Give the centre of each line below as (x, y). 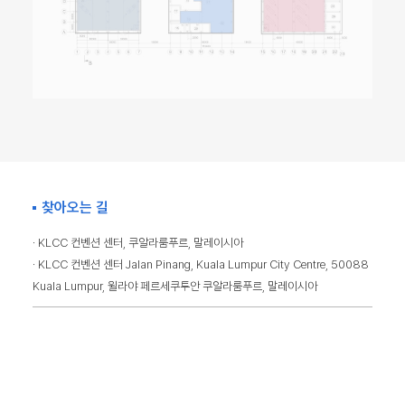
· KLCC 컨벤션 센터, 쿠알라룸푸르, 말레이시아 (138, 243)
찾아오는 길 (75, 208)
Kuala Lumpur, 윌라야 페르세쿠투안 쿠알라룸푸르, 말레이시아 (175, 287)
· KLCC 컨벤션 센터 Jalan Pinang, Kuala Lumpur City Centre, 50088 (201, 265)
